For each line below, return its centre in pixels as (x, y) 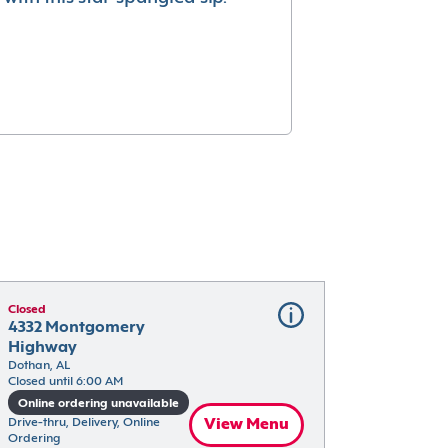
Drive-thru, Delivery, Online (83, 422)
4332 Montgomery (76, 328)
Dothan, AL (38, 366)
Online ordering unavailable (98, 403)
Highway (42, 348)
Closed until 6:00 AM (65, 382)
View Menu (246, 424)
